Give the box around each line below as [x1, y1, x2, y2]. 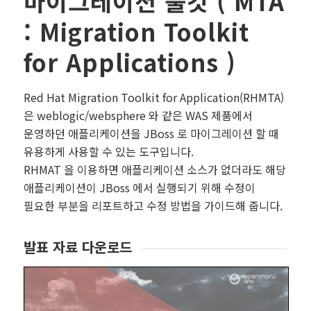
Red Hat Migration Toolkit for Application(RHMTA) [23, 89, 284, 106]
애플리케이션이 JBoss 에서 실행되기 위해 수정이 [23, 179, 255, 196]
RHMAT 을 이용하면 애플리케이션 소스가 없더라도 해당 [23, 161, 286, 178]
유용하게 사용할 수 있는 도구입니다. [23, 143, 194, 160]
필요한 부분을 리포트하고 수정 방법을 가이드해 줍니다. [23, 197, 283, 215]
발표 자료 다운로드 [23, 236, 132, 257]
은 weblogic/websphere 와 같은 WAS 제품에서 [23, 107, 253, 124]
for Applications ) [23, 45, 236, 80]
